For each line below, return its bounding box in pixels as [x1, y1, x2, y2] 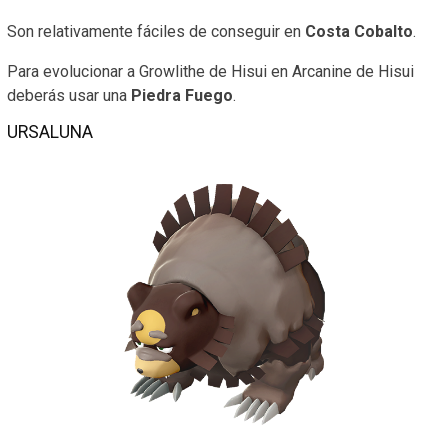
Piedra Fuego [131, 86, 233, 106]
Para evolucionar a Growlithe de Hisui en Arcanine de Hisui [7, 62, 414, 82]
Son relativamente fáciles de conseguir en [7, 22, 305, 42]
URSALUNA [7, 122, 93, 143]
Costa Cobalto [305, 22, 413, 42]
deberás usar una [7, 86, 131, 106]
